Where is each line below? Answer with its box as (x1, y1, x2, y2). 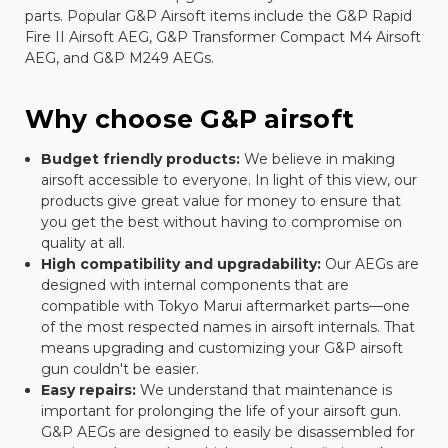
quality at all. (40, 233, 125, 252)
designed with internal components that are (40, 275, 349, 294)
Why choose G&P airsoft (24, 103, 354, 134)
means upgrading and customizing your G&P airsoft (40, 338, 403, 357)
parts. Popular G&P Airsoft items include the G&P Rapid (24, 6, 412, 25)
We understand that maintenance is (135, 380, 392, 399)
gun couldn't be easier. (40, 359, 199, 378)
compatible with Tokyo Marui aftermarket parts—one (40, 296, 410, 315)
